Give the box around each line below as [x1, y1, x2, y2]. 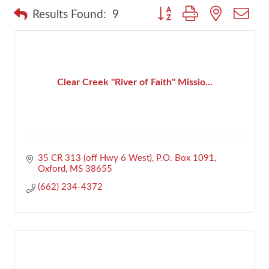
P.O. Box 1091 [156, 153, 214, 163]
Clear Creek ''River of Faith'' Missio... [56, 77, 213, 88]
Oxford [37, 164, 65, 174]
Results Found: [32, 9, 106, 21]
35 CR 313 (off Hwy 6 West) [37, 153, 152, 163]
